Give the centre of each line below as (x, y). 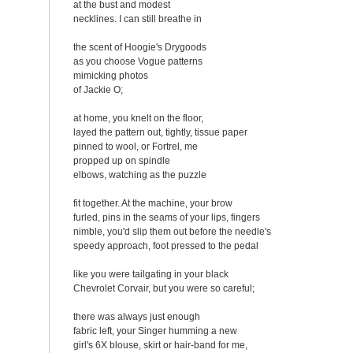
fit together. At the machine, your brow (153, 203)
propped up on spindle (122, 161)
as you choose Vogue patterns (138, 61)
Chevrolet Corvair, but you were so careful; (164, 288)
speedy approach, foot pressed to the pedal (166, 246)
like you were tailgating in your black (151, 274)
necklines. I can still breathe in (137, 19)
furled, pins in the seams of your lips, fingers (167, 217)
